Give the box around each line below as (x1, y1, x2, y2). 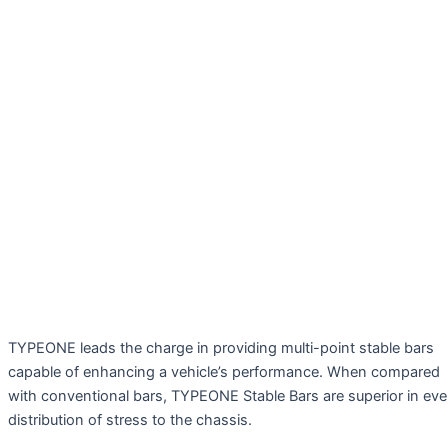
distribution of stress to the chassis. (8, 410, 252, 429)
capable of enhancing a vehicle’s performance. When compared (8, 362, 440, 381)
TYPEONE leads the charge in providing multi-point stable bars (8, 338, 434, 357)
